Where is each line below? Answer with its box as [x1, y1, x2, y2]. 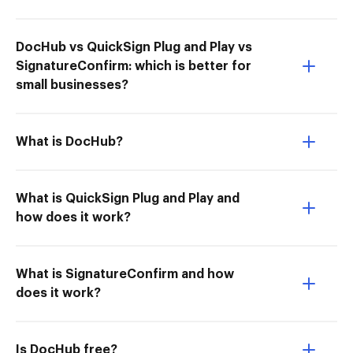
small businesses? [16, 79, 128, 91]
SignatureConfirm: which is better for [16, 60, 251, 72]
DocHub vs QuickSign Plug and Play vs [16, 41, 252, 54]
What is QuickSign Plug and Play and [16, 192, 240, 205]
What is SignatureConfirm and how [16, 268, 234, 281]
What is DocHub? [16, 136, 123, 148]
